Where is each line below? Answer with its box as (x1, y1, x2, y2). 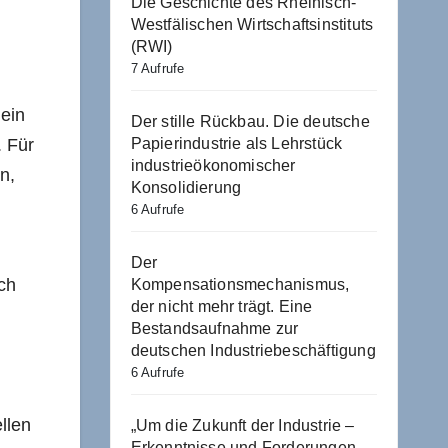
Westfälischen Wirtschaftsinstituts (130, 16, 374, 33)
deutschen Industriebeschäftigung (130, 342, 376, 359)
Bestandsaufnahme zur (130, 320, 299, 337)
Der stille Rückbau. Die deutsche (130, 113, 370, 130)
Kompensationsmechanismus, (130, 276, 350, 293)
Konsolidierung (130, 179, 242, 196)
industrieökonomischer (130, 157, 296, 174)
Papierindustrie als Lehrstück (130, 135, 343, 152)
